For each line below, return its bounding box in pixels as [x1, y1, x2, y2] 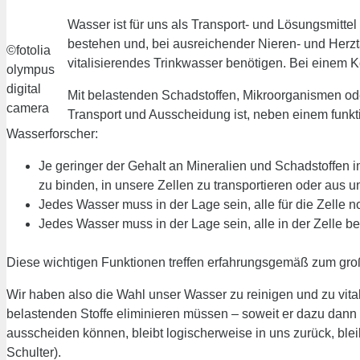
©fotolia [6, 43, 51, 57]
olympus [6, 62, 55, 76]
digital [6, 81, 41, 96]
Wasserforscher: [6, 126, 98, 141]
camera [6, 100, 49, 115]
